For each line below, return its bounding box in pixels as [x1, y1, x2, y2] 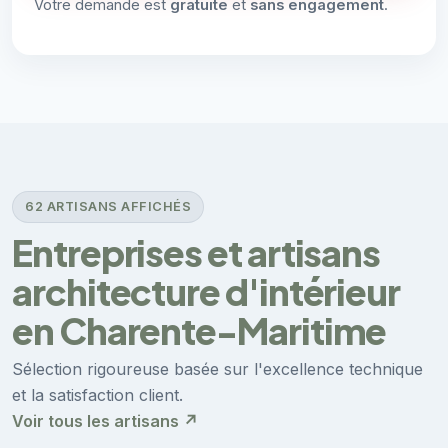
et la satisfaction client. [12, 384, 183, 405]
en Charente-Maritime [12, 307, 387, 353]
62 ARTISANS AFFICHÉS [25, 199, 192, 215]
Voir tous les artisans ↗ [12, 410, 198, 431]
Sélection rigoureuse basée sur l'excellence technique [12, 358, 423, 379]
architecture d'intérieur [12, 268, 401, 314]
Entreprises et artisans [12, 229, 381, 275]
